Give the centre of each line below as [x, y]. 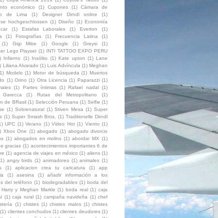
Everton [89, 29]
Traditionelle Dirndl [87, 117]
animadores [56, 161]
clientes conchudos [29, 212]
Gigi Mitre [25, 44]
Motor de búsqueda [56, 73]
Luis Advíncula [64, 66]
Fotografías [28, 36]
